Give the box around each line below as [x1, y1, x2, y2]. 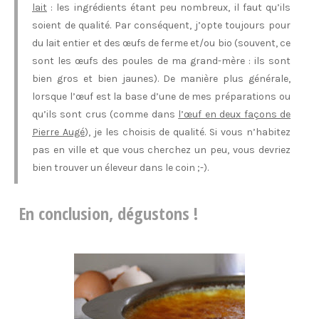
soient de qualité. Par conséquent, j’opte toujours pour [32, 19, 291, 31]
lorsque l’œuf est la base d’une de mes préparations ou [32, 90, 291, 103]
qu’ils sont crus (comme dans [32, 108, 179, 120]
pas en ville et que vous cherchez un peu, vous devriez [32, 144, 291, 156]
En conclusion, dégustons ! [19, 202, 198, 225]
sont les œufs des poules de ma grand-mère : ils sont [32, 55, 291, 67]
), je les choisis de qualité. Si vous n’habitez [84, 126, 291, 138]
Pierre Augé [32, 126, 85, 138]
